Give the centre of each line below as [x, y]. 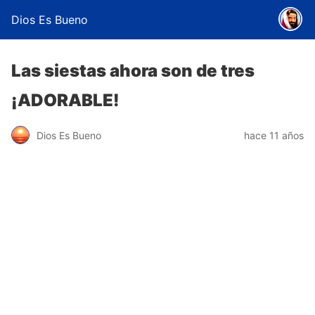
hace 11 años [274, 135]
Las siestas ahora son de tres [133, 71]
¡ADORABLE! [65, 100]
